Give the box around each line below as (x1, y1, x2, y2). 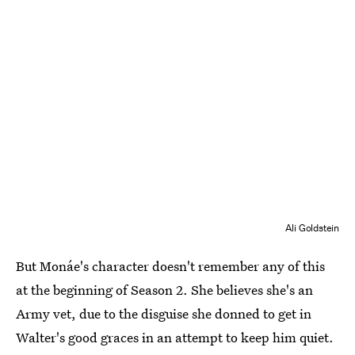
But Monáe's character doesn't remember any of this (16, 257, 325, 276)
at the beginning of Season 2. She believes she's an (16, 281, 313, 300)
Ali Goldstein (284, 221, 339, 235)
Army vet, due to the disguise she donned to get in (16, 304, 311, 323)
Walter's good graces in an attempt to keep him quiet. (16, 328, 334, 347)
